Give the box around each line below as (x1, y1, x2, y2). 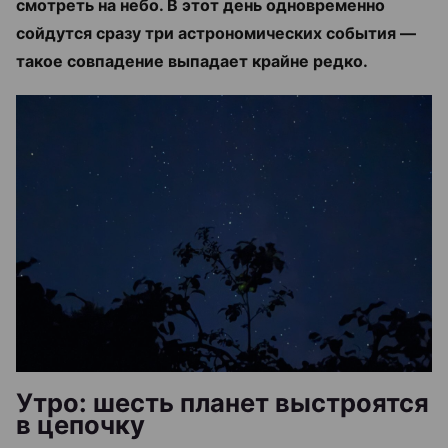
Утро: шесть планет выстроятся (16, 387, 429, 419)
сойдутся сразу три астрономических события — (16, 22, 416, 43)
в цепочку (16, 409, 145, 441)
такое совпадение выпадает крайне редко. (16, 50, 368, 71)
